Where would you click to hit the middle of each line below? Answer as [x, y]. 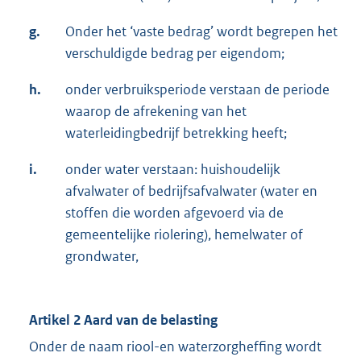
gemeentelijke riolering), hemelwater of [184, 235]
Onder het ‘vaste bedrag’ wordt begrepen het [201, 32]
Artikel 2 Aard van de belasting [123, 320]
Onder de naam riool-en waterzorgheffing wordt [175, 347]
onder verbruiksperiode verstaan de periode [197, 90]
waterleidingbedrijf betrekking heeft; [176, 133]
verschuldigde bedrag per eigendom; [175, 54]
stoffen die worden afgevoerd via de [174, 213]
